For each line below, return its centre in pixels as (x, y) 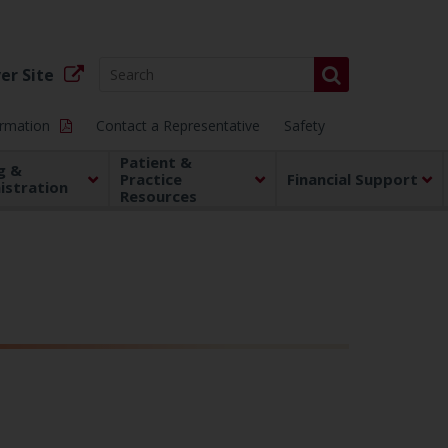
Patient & (156, 161)
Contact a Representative (177, 125)
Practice (151, 178)
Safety (304, 125)
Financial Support (352, 178)
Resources (159, 195)
